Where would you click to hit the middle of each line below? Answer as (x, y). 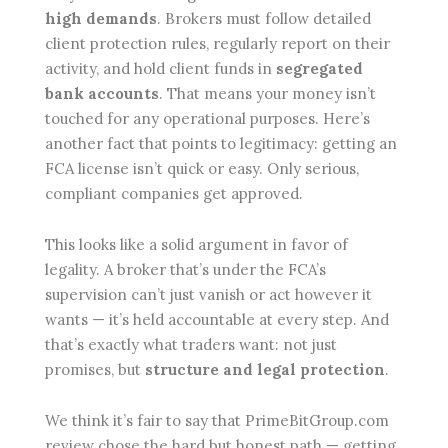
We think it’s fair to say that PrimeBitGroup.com (217, 421)
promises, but (95, 370)
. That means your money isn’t (267, 94)
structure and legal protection (265, 370)
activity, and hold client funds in (160, 69)
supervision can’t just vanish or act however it (208, 295)
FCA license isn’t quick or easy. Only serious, (202, 169)
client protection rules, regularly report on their (217, 44)
